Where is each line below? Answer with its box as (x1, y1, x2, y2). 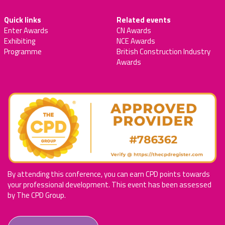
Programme (4, 46, 42, 58)
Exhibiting (4, 35, 35, 47)
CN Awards (117, 25, 151, 37)
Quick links (4, 14, 41, 26)
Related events (117, 14, 171, 26)
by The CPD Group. (8, 189, 66, 201)
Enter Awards (4, 25, 48, 37)
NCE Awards (117, 35, 155, 47)
